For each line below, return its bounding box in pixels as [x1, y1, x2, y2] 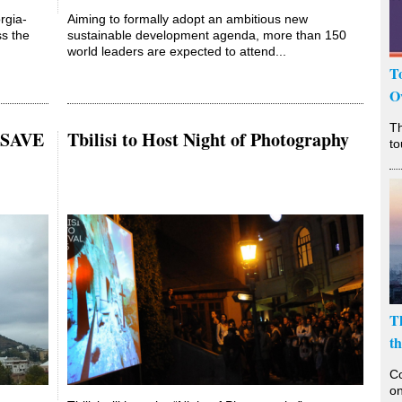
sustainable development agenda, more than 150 [67, 28, 346, 43]
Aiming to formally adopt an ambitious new [67, 12, 308, 27]
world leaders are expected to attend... [67, 44, 286, 59]
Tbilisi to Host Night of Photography [67, 126, 349, 153]
